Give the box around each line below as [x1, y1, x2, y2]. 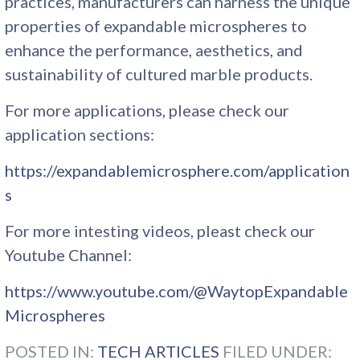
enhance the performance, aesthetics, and [5, 39, 304, 59]
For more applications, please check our [5, 100, 290, 120]
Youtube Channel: [5, 244, 133, 264]
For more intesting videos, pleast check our [5, 220, 316, 240]
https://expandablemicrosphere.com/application [5, 160, 350, 180]
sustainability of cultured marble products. [5, 63, 313, 84]
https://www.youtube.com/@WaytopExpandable [5, 280, 349, 301]
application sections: [5, 124, 155, 144]
